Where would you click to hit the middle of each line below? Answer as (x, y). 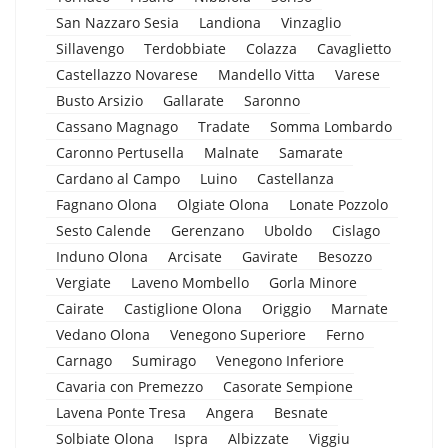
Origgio (286, 308)
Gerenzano (207, 230)
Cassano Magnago (117, 126)
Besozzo (345, 256)
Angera (230, 412)
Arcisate (195, 256)
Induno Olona (102, 256)
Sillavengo (90, 48)
